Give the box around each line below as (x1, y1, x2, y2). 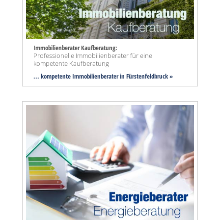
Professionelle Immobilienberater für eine (33, 51, 152, 60)
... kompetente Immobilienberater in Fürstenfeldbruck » (33, 72, 173, 81)
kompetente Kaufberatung (33, 59, 109, 68)
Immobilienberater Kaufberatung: (33, 43, 117, 53)
